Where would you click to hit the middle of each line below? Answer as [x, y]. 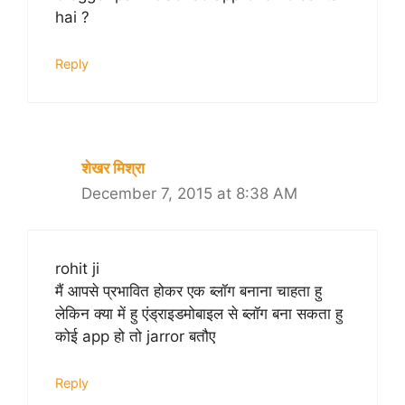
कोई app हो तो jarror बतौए [135, 337]
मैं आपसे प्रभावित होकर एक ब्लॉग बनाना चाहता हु [188, 292]
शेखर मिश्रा [113, 168]
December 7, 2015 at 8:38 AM [189, 193]
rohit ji [77, 269]
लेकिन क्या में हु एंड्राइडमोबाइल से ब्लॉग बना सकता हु [199, 314]
